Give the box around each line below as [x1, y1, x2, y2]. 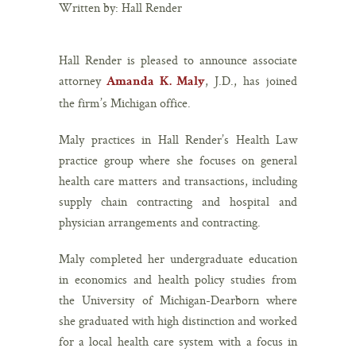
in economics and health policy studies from [59, 270, 297, 288]
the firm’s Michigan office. [59, 94, 191, 111]
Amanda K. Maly [106, 75, 205, 89]
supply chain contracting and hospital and [59, 192, 297, 210]
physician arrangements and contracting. [59, 213, 261, 230]
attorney [59, 72, 106, 89]
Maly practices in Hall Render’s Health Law [59, 130, 297, 148]
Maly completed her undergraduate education [59, 250, 297, 267]
